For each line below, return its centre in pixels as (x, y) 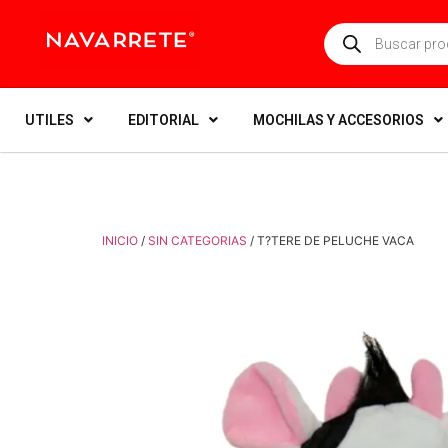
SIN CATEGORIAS (197, 240)
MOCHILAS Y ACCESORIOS (338, 120)
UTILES (49, 120)
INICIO (120, 240)
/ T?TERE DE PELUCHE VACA (330, 240)
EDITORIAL (163, 120)
